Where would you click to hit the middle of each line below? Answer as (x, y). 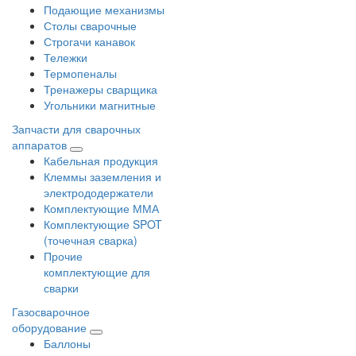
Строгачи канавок (89, 41)
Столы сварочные (90, 25)
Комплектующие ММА (101, 208)
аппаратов (39, 144)
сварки (61, 287)
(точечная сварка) (91, 240)
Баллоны (67, 343)
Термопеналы (80, 73)
